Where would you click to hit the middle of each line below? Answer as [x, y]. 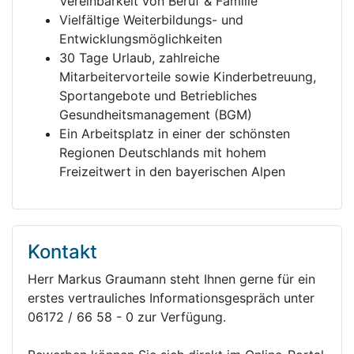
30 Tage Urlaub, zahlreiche [139, 58]
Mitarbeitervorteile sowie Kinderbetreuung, [188, 77]
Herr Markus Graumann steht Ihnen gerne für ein [171, 279]
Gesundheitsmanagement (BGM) [156, 115]
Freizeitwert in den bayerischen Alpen [172, 171]
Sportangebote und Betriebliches [158, 96]
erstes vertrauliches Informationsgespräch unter [171, 298]
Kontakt [62, 252]
